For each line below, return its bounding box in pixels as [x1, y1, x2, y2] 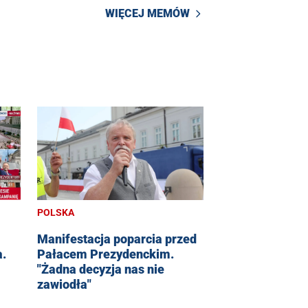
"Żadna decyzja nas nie [37, 262, 164, 277]
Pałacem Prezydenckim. [37, 247, 174, 262]
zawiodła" [37, 277, 91, 292]
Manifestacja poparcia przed [37, 232, 197, 247]
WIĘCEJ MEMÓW [105, 6, 190, 20]
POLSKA [37, 207, 74, 219]
